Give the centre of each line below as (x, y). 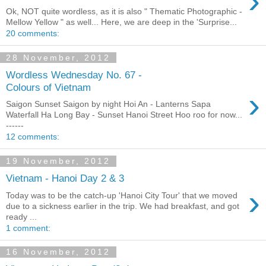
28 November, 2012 (58, 58)
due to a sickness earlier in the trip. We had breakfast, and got (123, 206)
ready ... (21, 216)
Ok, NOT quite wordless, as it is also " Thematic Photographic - (124, 11)
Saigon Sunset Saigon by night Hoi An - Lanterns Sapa (108, 104)
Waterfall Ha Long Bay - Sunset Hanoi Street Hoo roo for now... (124, 115)
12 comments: (33, 137)
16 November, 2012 (58, 252)
